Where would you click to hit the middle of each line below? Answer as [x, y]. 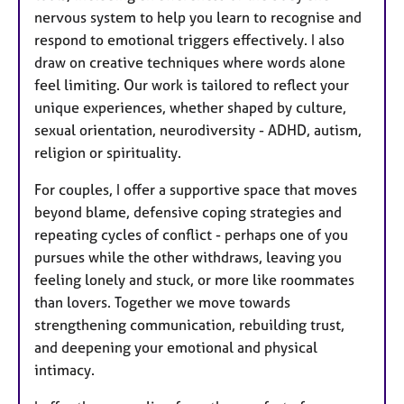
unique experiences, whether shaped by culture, [190, 107]
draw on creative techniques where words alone [190, 62]
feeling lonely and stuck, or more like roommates [194, 279]
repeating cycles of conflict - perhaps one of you [191, 234]
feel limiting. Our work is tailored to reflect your [192, 84]
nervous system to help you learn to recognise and [198, 17]
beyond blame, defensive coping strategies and [188, 211]
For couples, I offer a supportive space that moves [196, 189]
